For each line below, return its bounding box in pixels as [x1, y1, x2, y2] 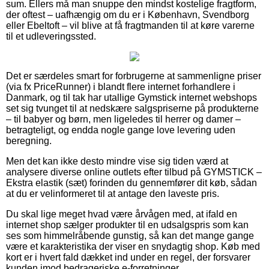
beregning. [6, 135, 52, 146]
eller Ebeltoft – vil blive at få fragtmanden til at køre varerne [6, 20, 255, 31]
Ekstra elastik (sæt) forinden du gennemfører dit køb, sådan [6, 177, 257, 188]
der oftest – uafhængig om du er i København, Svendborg [6, 9, 249, 20]
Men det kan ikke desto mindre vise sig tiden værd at [6, 156, 228, 166]
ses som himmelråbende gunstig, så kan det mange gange [6, 230, 254, 241]
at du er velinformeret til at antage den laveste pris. [6, 188, 219, 199]
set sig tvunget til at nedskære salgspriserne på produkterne [6, 103, 259, 113]
